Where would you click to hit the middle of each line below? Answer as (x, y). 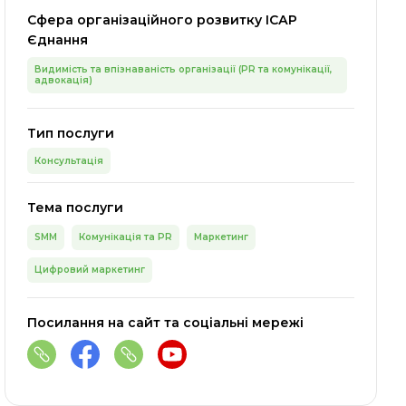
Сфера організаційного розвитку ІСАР (163, 20)
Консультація (69, 161)
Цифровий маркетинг (90, 270)
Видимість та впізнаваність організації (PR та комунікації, (184, 69)
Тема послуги (76, 208)
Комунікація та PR (126, 237)
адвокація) (64, 80)
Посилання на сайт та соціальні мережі (166, 323)
